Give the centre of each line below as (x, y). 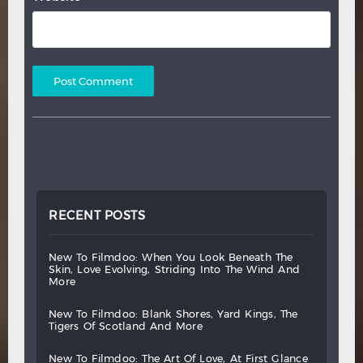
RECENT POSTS (97, 216)
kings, (264, 314)
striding (178, 270)
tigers (67, 327)
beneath (254, 258)
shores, (198, 314)
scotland (126, 327)
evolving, (131, 270)
